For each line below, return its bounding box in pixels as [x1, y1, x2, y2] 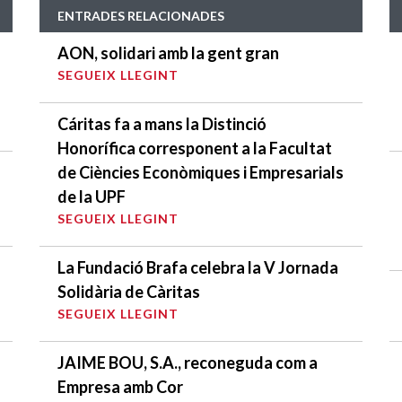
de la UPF [57, 186, 126, 206]
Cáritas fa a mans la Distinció [57, 113, 267, 134]
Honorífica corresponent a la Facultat [57, 137, 332, 158]
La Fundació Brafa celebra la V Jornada [57, 257, 338, 277]
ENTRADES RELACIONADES [57, 7, 224, 23]
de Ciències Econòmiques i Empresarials [57, 162, 344, 182]
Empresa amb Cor [57, 376, 183, 397]
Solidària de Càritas [57, 281, 200, 301]
